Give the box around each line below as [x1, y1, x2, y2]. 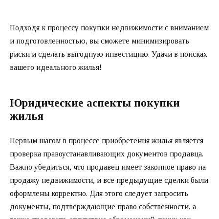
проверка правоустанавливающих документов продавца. [10, 149, 203, 158]
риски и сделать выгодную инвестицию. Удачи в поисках [10, 49, 207, 58]
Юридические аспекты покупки [10, 96, 180, 109]
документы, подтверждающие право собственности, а [10, 202, 196, 211]
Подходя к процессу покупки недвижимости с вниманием [10, 23, 209, 32]
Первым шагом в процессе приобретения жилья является [10, 136, 203, 145]
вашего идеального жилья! [10, 63, 102, 71]
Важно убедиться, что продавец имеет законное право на [10, 162, 206, 171]
